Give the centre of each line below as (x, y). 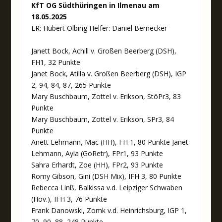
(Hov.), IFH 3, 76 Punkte (69, 199)
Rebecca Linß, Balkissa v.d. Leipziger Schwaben (107, 187)
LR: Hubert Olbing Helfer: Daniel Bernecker (99, 28)
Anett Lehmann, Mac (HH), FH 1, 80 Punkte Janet (110, 142)
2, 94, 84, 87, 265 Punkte (71, 85)
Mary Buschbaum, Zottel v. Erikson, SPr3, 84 (102, 119)
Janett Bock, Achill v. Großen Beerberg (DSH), (104, 51)
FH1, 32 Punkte (55, 62)
